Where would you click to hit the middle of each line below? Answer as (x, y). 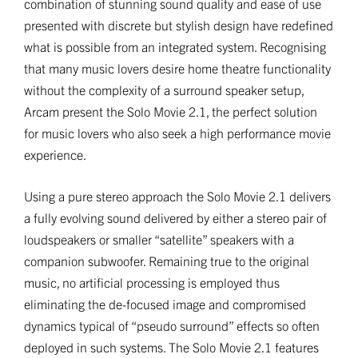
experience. (55, 154)
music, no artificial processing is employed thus (152, 282)
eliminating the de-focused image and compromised (165, 304)
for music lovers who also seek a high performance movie (177, 133)
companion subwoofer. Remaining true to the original (167, 261)
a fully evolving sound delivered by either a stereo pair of (175, 217)
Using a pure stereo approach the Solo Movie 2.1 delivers (177, 196)
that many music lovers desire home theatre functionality (177, 68)
